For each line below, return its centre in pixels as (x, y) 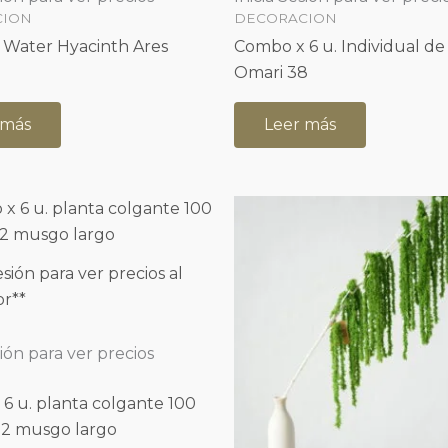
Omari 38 (271, 73)
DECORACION (285, 18)
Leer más (300, 125)
